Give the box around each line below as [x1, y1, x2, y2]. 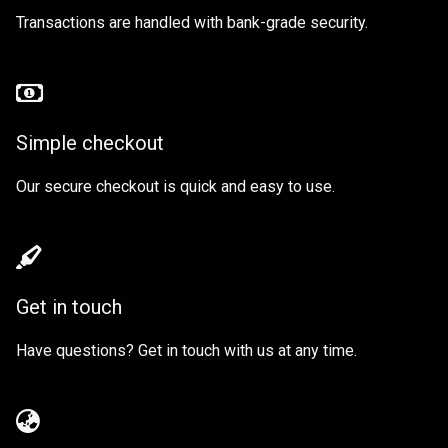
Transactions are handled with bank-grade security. [16, 12, 368, 32]
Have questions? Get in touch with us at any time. [16, 340, 357, 360]
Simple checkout [16, 130, 164, 155]
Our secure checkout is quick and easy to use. [16, 176, 335, 196]
